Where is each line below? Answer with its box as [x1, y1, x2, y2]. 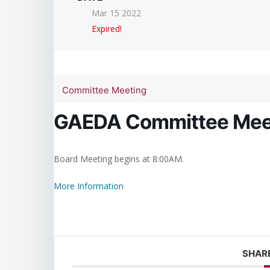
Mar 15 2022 [92, 7, 141, 19]
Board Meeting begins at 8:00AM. [54, 153, 184, 165]
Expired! [92, 23, 122, 34]
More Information [54, 180, 124, 192]
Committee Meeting [62, 84, 146, 96]
